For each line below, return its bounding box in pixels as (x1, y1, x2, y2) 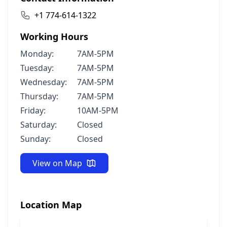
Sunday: (20, 133, 51, 144)
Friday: (20, 105, 46, 116)
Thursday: (20, 91, 58, 102)
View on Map (32, 158, 82, 169)
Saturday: (20, 119, 57, 130)
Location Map (20, 199, 82, 211)
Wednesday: (20, 77, 67, 88)
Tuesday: (20, 62, 54, 73)
